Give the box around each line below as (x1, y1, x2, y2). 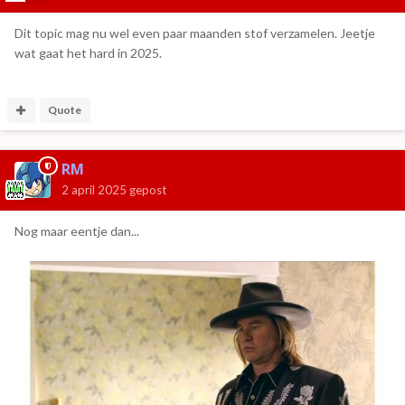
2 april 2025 (61, 182, 127, 197)
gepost (127, 182, 166, 197)
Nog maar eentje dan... (14, 222, 139, 239)
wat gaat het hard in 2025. (14, 44, 162, 61)
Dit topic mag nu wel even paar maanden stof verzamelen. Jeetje (14, 24, 375, 41)
